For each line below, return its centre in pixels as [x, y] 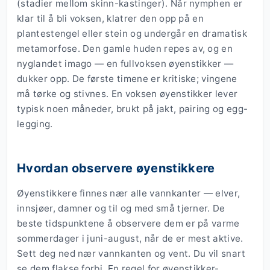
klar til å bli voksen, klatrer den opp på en [111, 19]
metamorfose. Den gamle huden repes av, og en [125, 49]
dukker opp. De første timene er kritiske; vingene [127, 79]
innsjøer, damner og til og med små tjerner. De [121, 209]
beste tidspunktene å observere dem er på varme [128, 224]
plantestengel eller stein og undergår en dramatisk [132, 34]
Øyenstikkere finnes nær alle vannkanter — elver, [129, 193]
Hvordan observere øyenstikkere [116, 168]
